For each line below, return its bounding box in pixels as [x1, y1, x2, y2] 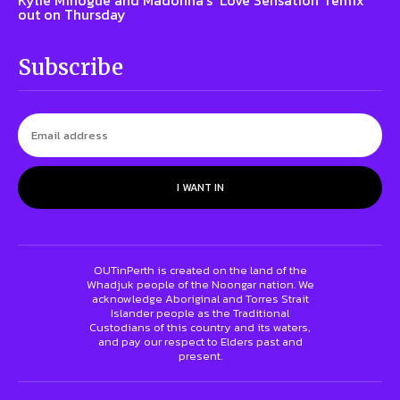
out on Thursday [18, 3, 126, 25]
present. [178, 346, 222, 364]
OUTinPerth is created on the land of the [93, 261, 307, 279]
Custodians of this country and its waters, [89, 318, 311, 336]
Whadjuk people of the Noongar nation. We [86, 275, 314, 293]
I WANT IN [176, 179, 224, 196]
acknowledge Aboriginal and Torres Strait [91, 289, 309, 307]
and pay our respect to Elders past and [97, 332, 303, 350]
